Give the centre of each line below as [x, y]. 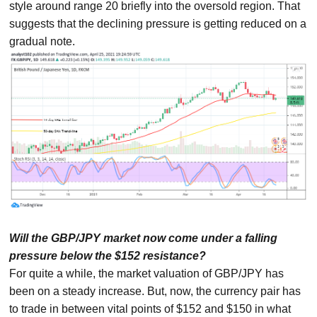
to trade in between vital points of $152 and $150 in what [150, 309]
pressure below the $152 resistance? [108, 255]
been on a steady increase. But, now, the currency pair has [155, 291]
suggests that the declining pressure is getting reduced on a [158, 24]
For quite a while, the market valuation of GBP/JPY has [147, 273]
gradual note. [42, 41]
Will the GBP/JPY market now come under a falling [144, 238]
